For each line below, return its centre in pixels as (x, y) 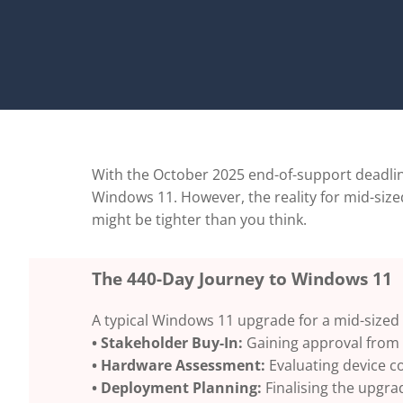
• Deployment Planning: (177, 387)
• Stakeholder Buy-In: (167, 342)
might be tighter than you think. (199, 219)
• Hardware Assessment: (179, 365)
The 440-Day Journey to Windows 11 (242, 278)
